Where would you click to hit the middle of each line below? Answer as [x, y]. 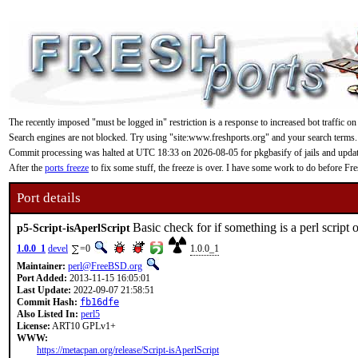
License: [34, 326]
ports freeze [67, 168]
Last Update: [44, 290]
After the [27, 168]
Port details [49, 198]
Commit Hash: [47, 302]
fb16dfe [99, 302]
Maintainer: [41, 266]
